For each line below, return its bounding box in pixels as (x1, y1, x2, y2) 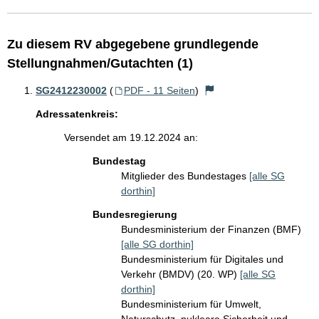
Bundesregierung (93, 209, 177, 220)
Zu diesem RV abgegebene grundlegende (7, 37, 258, 51)
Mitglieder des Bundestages (121, 170, 249, 182)
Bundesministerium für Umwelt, (121, 298, 261, 310)
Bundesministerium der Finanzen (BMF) (121, 224, 301, 235)
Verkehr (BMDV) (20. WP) (121, 268, 240, 280)
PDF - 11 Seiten (123, 85, 195, 96)
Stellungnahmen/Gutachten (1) (7, 56, 193, 70)
